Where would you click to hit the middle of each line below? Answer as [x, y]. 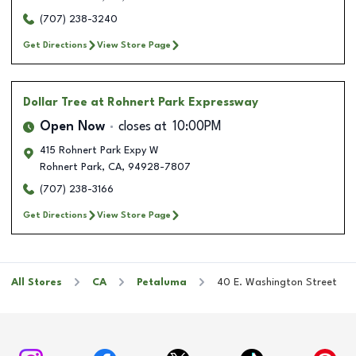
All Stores [37, 282]
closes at [143, 127]
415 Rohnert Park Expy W [99, 150]
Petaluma [162, 282]
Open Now [72, 127]
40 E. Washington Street [277, 282]
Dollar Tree [55, 102]
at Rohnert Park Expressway [174, 102]
